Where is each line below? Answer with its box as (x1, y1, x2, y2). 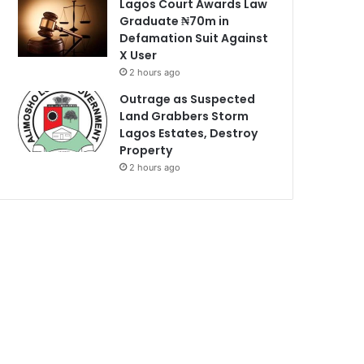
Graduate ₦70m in (119, 13, 230, 29)
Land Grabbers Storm (119, 108, 249, 124)
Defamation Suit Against (119, 30, 269, 46)
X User (119, 47, 158, 63)
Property (119, 142, 173, 158)
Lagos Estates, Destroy (119, 125, 258, 141)
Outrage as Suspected (119, 91, 256, 107)
